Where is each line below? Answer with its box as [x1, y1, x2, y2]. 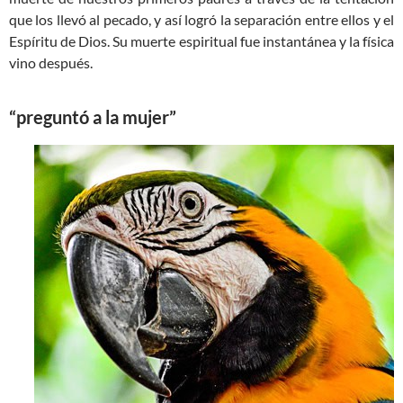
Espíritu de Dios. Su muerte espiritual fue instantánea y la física [9, 32, 394, 50]
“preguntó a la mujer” [9, 106, 176, 129]
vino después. [9, 54, 93, 72]
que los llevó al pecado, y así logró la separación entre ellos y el [9, 11, 394, 29]
